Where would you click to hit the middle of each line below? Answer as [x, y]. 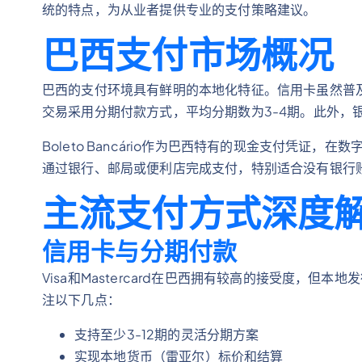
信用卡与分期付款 [140, 252]
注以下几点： [81, 299]
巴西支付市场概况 [188, 56]
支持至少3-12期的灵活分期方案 [167, 334]
